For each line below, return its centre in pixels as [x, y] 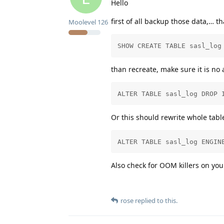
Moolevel [82, 22]
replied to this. [155, 200]
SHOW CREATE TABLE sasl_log [169, 46]
